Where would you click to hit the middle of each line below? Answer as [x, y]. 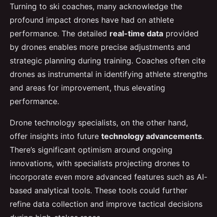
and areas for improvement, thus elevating [87, 87]
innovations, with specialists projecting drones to [100, 163]
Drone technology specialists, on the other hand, [99, 122]
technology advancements [152, 136]
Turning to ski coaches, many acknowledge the [96, 6]
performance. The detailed [60, 33]
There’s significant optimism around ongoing [91, 149]
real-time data [136, 33]
